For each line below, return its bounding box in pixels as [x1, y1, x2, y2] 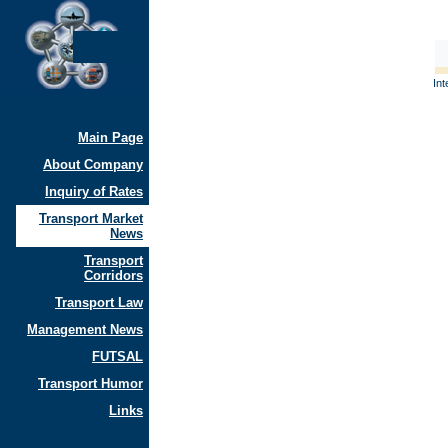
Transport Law [55, 295, 143, 310]
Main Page [78, 130, 143, 145]
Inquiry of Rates [45, 184, 143, 199]
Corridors [84, 268, 143, 283]
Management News [27, 322, 143, 337]
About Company [43, 157, 143, 172]
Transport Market [39, 211, 143, 226]
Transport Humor [38, 376, 143, 391]
